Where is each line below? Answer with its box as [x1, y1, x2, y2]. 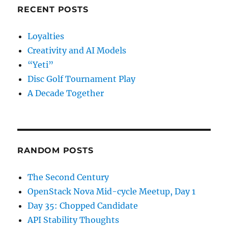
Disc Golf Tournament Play [27, 73, 136, 84]
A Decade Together [27, 88, 104, 98]
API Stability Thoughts [27, 214, 120, 225]
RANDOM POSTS [17, 145, 94, 155]
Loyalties [27, 31, 65, 41]
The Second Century [27, 172, 109, 182]
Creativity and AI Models [27, 45, 127, 55]
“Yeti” [27, 59, 54, 70]
